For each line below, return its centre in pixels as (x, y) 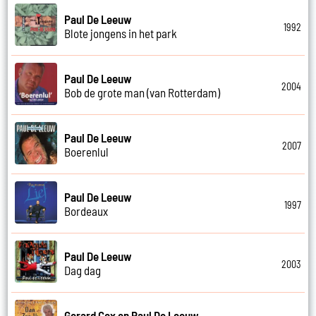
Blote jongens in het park (121, 33)
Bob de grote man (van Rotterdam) (142, 92)
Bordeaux (86, 211)
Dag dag (83, 270)
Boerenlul (87, 151)
